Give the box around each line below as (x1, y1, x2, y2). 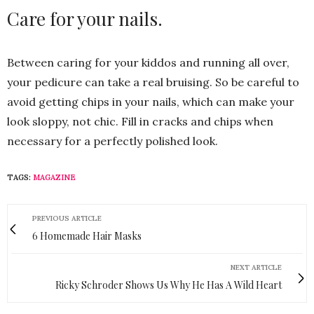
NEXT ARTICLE (231, 263, 282, 273)
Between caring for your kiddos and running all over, (7, 55, 289, 70)
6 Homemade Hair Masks (32, 229, 142, 243)
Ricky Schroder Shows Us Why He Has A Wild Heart (55, 278, 282, 292)
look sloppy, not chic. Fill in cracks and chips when (7, 114, 273, 129)
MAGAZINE (33, 172, 76, 183)
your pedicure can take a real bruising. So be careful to (7, 75, 299, 90)
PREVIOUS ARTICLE (32, 214, 102, 224)
